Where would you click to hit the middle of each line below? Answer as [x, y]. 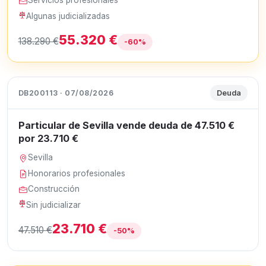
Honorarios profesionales [77, 173]
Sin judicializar [54, 205]
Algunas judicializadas [68, 16]
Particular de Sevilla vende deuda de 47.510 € [126, 126]
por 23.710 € [48, 139]
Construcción [54, 189]
